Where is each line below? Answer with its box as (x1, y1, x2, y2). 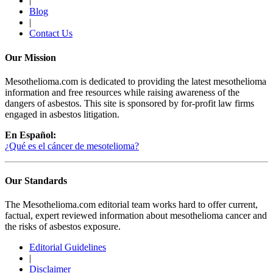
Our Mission (5, 52, 56, 63)
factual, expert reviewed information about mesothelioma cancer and (5, 210, 267, 221)
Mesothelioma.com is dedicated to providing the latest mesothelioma (5, 76, 266, 87)
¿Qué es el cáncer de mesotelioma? (5, 140, 139, 151)
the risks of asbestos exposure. (5, 221, 121, 232)
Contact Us (29, 28, 73, 39)
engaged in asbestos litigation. (5, 108, 119, 119)
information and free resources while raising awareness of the (5, 87, 239, 97)
